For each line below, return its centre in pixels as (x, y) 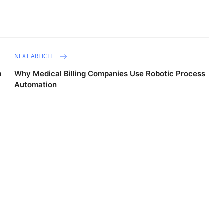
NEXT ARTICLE (35, 56)
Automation (36, 84)
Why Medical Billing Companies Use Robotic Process (110, 73)
